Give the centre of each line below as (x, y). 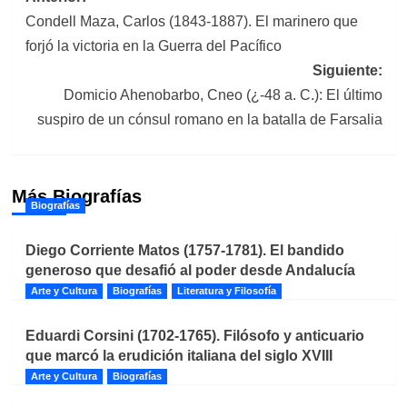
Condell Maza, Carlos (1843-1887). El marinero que (191, 22)
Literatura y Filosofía (226, 291)
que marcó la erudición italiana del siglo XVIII (179, 356)
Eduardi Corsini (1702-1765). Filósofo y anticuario (194, 336)
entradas (78, 64)
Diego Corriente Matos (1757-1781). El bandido (184, 251)
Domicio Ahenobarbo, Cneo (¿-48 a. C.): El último (223, 95)
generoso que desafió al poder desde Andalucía (190, 271)
